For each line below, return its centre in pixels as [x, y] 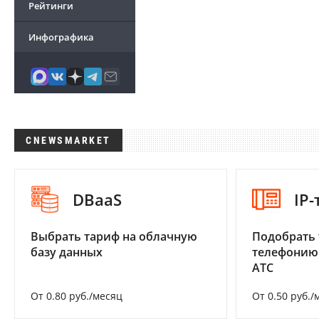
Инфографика [61, 37]
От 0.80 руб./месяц [77, 296]
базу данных [67, 252]
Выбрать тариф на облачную [114, 237]
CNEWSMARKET [68, 140]
